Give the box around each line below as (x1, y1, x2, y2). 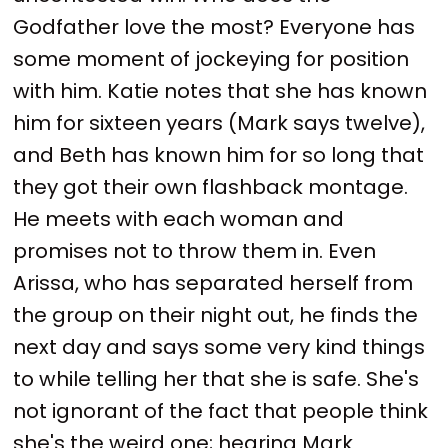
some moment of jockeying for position (13, 44, 410, 73)
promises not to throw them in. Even (13, 236, 377, 265)
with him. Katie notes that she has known (13, 76, 428, 105)
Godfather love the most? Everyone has (13, 12, 416, 41)
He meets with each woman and (13, 204, 345, 233)
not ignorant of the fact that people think (13, 396, 429, 425)
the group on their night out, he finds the (13, 300, 419, 329)
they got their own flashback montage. (13, 172, 409, 201)
